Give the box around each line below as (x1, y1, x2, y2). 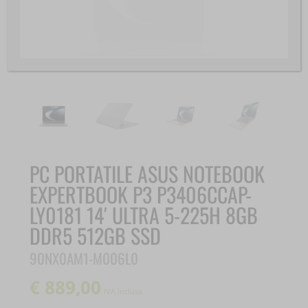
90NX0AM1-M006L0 (30, 247, 139, 269)
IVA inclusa (104, 286, 143, 297)
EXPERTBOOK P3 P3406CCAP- (30, 179, 252, 210)
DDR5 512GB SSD (30, 220, 162, 252)
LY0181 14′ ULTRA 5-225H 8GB (30, 199, 258, 231)
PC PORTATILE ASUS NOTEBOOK (30, 158, 265, 190)
